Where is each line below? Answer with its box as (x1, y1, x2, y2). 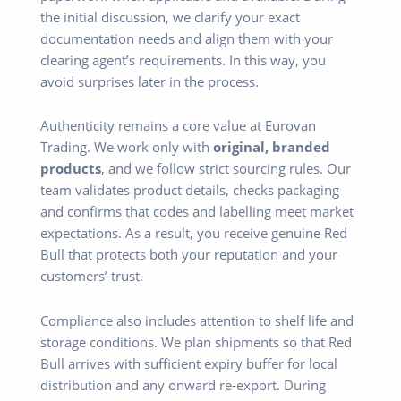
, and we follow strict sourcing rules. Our (101, 159, 351, 178)
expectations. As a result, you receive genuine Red (40, 224, 347, 243)
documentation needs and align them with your (40, 29, 333, 47)
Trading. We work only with (40, 138, 213, 157)
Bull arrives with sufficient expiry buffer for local (40, 354, 337, 372)
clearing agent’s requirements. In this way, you (40, 50, 326, 69)
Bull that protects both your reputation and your (40, 245, 337, 264)
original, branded (213, 138, 330, 157)
